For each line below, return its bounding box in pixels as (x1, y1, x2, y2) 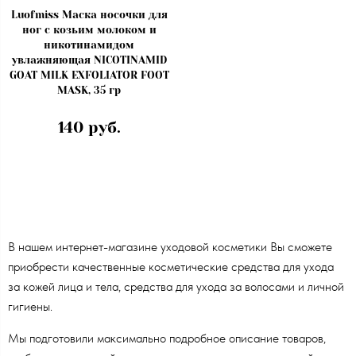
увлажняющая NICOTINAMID (11, 53, 167, 66)
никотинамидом (44, 38, 134, 51)
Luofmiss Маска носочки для (10, 8, 168, 21)
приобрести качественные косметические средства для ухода (8, 259, 334, 275)
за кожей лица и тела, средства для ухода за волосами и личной (8, 279, 344, 295)
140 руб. (57, 118, 121, 137)
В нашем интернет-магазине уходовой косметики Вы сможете (8, 239, 332, 255)
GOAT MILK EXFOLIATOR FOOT (9, 68, 169, 81)
